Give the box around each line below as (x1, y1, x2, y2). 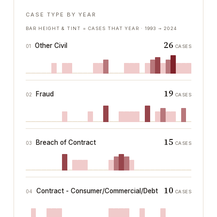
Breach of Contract (36, 139, 96, 146)
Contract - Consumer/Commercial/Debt (36, 187, 158, 195)
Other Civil (35, 42, 67, 49)
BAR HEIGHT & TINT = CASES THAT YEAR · (26, 26, 145, 31)
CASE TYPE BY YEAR (26, 11, 96, 18)
